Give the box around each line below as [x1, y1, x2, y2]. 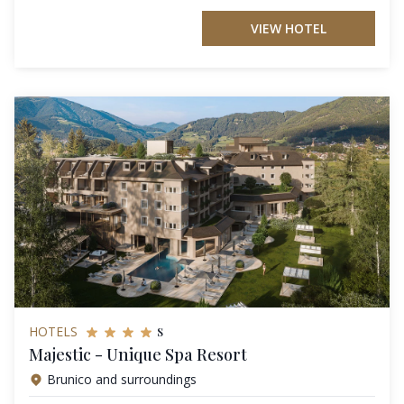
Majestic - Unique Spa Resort [29, 344, 247, 366]
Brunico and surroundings [47, 371, 197, 389]
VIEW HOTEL [251, 20, 326, 38]
